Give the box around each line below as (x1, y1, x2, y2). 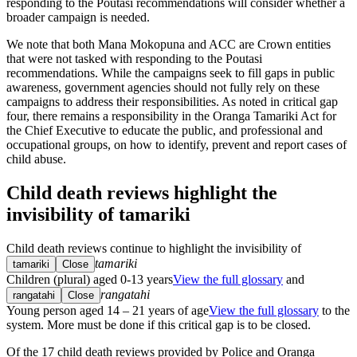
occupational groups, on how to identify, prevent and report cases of (6, 137, 347, 151)
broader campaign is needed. (6, 10, 150, 24)
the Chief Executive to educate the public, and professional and (6, 123, 323, 137)
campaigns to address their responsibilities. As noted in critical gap (6, 94, 338, 108)
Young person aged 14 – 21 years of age (6, 303, 209, 317)
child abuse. (6, 151, 66, 166)
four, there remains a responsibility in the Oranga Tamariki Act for (6, 108, 336, 123)
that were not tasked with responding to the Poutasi (6, 51, 262, 65)
